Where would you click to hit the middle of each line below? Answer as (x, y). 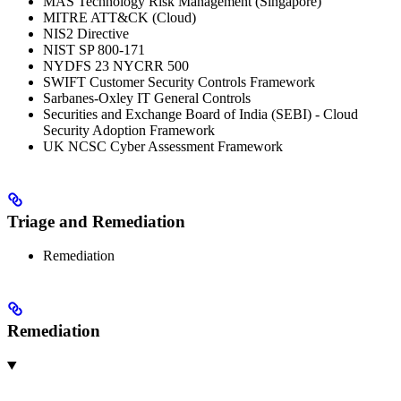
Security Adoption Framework (129, 130)
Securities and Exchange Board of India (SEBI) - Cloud (200, 114)
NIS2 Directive (86, 33)
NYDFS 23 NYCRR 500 (116, 65)
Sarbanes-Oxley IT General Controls (147, 98)
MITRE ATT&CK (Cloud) (119, 17)
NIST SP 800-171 (94, 49)
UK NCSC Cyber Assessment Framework (163, 146)
